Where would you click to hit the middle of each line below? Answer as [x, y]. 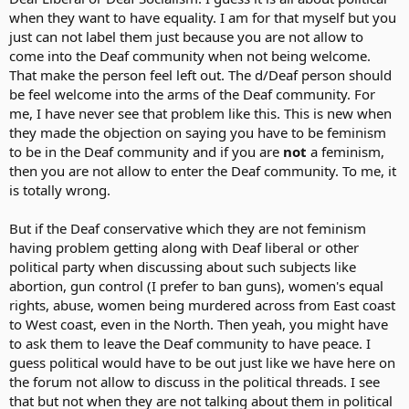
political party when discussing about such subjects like [183, 267]
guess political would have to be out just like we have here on [202, 362]
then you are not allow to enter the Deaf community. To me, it [203, 171]
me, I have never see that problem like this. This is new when [200, 113]
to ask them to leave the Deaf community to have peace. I [190, 343]
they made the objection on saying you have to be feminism [198, 132]
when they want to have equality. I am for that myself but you [203, 17]
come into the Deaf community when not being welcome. [190, 56]
